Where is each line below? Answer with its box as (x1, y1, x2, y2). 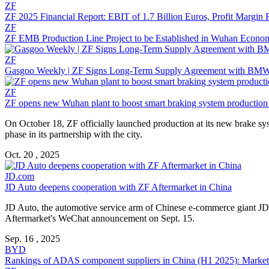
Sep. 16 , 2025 (5, 233, 60, 244)
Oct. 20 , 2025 (5, 149, 59, 160)
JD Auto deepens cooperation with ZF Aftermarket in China (5, 181, 232, 192)
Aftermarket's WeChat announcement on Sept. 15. (5, 213, 195, 223)
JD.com (5, 171, 34, 181)
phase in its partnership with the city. (5, 128, 142, 139)
